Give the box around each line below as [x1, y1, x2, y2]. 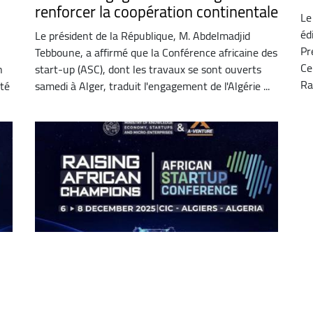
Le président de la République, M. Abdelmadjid [34, 24, 250, 46]
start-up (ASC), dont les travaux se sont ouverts [34, 58, 261, 80]
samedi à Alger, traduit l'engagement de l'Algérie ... [34, 75, 270, 96]
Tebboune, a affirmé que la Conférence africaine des [34, 41, 277, 63]
